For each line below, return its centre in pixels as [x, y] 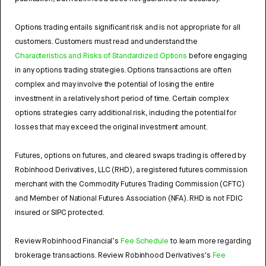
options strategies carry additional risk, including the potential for [126, 113]
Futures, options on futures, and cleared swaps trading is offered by [131, 156]
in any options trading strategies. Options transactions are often [123, 70]
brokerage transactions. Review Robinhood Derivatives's [114, 255]
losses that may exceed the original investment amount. [111, 127]
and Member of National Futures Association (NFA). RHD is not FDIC [129, 198]
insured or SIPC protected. [60, 213]
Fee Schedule [145, 241]
